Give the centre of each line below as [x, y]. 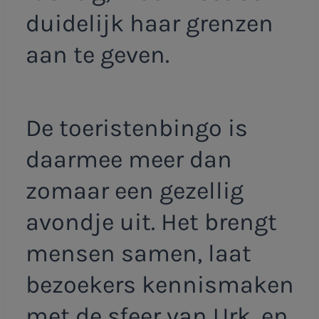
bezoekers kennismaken [159, 285]
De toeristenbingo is [136, 129]
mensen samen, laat [138, 254]
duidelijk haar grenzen [149, 23]
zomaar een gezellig [134, 191]
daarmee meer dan [129, 160]
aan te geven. [97, 54]
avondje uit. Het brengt [151, 223]
